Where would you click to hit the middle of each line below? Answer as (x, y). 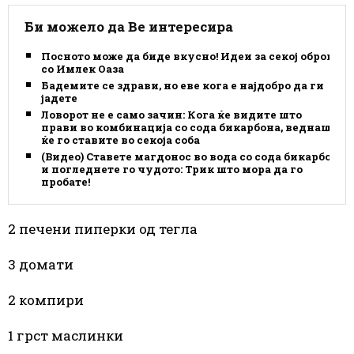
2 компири (46, 299)
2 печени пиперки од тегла (103, 228)
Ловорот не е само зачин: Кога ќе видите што (171, 114)
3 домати (41, 264)
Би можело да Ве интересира (129, 26)
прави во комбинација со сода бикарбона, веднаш (186, 127)
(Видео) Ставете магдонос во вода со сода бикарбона (193, 156)
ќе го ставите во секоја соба (121, 139)
